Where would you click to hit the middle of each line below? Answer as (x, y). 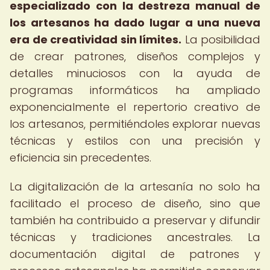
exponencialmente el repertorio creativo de (135, 107)
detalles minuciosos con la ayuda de (135, 73)
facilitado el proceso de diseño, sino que (135, 203)
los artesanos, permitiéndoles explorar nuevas (135, 124)
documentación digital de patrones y (135, 254)
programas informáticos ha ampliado (135, 90)
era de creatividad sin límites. (96, 39)
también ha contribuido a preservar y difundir (135, 220)
